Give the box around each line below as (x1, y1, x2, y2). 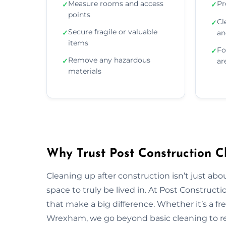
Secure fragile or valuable (68, 27, 157, 36)
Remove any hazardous (68, 55, 150, 65)
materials (68, 66, 101, 76)
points (68, 10, 90, 19)
